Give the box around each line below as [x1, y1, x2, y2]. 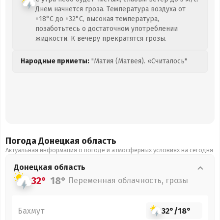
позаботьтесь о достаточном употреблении [35, 25, 178, 33]
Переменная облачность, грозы [68, 176, 188, 185]
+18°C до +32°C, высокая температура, [35, 15, 159, 23]
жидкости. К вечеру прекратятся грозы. [35, 34, 166, 43]
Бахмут [18, 206, 44, 216]
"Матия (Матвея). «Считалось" [89, 57, 187, 65]
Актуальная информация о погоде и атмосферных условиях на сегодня [5, 146, 213, 154]
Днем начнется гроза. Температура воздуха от [35, 5, 186, 13]
